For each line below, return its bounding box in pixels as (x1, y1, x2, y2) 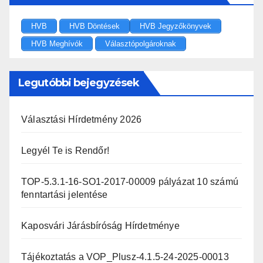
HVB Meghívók (31, 39, 83, 49)
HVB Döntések (69, 22, 120, 31)
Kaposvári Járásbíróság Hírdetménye (21, 221, 180, 231)
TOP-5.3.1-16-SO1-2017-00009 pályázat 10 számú (21, 177, 239, 187)
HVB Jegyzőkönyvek (140, 22, 211, 31)
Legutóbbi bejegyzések (18, 76, 140, 90)
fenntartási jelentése (21, 190, 108, 200)
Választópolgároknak (105, 39, 176, 49)
